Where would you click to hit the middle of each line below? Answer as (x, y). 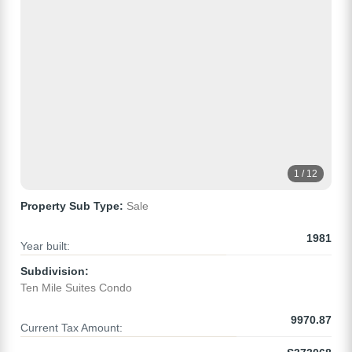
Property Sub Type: (72, 206)
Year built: (45, 246)
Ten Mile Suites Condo (76, 288)
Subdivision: (55, 271)
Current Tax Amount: (71, 328)
